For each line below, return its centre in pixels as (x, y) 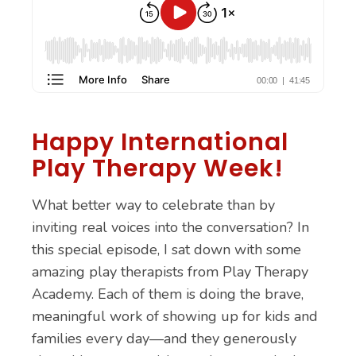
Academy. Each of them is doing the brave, (168, 294)
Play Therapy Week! (158, 168)
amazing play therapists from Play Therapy (170, 272)
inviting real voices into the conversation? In (170, 227)
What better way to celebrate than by (153, 205)
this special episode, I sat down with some (166, 250)
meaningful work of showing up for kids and (175, 316)
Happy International (160, 142)
